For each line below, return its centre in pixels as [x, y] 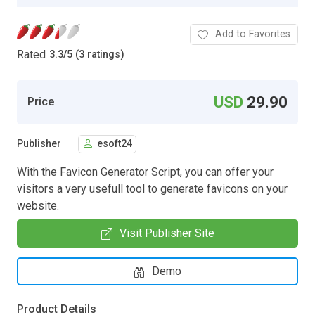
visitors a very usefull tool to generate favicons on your [152, 188]
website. [38, 205]
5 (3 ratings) [96, 55]
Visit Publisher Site [167, 233]
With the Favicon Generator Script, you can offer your [145, 172]
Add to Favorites [253, 34]
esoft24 [115, 144]
